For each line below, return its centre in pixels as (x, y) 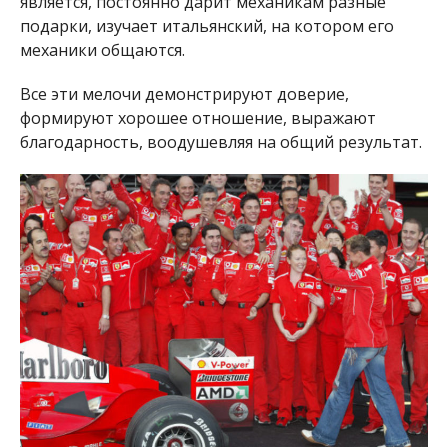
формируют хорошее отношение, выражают (197, 117)
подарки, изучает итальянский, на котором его (206, 25)
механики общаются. (102, 49)
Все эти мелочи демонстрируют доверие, (184, 93)
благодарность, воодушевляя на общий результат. (220, 141)
